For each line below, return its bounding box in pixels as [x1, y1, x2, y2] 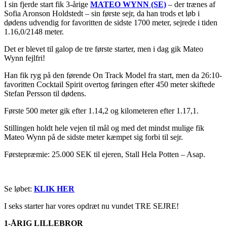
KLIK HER [34, 184, 74, 193]
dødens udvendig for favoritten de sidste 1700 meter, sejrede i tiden [4, 18, 217, 27]
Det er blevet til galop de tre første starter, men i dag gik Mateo [4, 44, 203, 53]
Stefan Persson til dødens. [4, 89, 86, 98]
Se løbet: [4, 184, 34, 193]
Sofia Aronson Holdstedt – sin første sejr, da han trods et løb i [4, 9, 200, 18]
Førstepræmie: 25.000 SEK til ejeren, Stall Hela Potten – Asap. [4, 149, 205, 159]
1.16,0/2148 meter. [4, 27, 64, 36]
